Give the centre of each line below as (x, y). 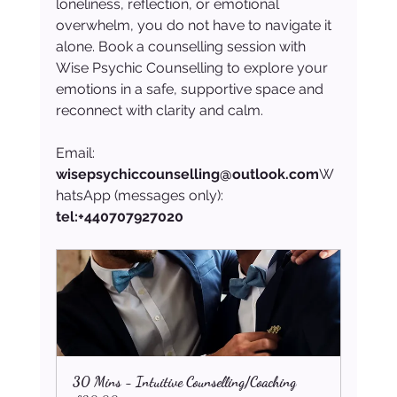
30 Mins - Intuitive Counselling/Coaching (184, 382)
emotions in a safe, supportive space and (191, 90)
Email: (77, 153)
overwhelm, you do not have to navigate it (195, 26)
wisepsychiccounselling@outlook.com (187, 175)
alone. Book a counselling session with (182, 47)
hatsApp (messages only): (141, 196)
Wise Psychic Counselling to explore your (193, 68)
